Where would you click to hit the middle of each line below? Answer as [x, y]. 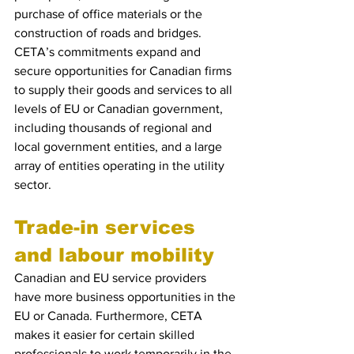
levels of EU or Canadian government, [120, 109]
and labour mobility [114, 255]
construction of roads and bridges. [109, 33]
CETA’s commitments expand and [109, 52]
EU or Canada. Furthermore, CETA [110, 316]
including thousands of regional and [115, 128]
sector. [33, 185]
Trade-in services [108, 227]
